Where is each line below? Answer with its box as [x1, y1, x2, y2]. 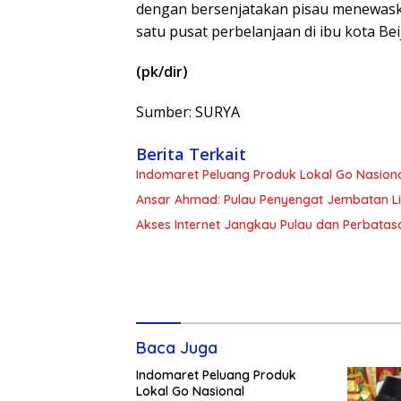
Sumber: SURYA [136, 101, 240, 122]
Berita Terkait [136, 142, 246, 165]
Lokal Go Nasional [136, 382, 244, 399]
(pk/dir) [136, 61, 188, 81]
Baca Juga [136, 337, 218, 358]
